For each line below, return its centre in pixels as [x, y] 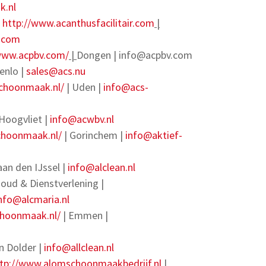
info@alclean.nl [102, 167]
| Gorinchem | [94, 135]
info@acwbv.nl [82, 119]
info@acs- [126, 87]
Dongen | [98, 55]
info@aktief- [154, 135]
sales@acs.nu [56, 71]
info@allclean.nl [79, 247]
